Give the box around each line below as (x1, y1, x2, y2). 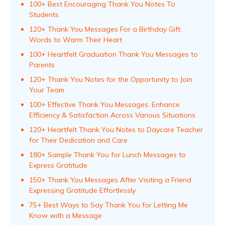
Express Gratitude (29, 161, 87, 170)
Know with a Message (29, 211, 102, 220)
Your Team (29, 85, 64, 94)
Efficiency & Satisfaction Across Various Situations (29, 110, 195, 120)
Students (29, 10, 59, 19)
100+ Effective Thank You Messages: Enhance (29, 100, 180, 109)
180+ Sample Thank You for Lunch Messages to (29, 150, 186, 159)
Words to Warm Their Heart (29, 35, 122, 44)
